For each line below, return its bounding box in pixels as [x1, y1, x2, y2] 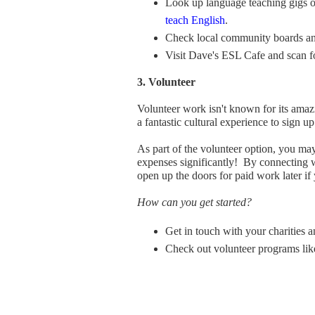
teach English [165, 14, 225, 26]
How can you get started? [137, 196, 252, 208]
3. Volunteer [137, 76, 195, 88]
